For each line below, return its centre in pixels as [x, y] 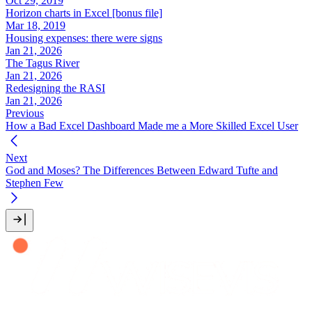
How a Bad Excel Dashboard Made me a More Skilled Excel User [152, 125]
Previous [25, 113]
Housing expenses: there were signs [84, 38]
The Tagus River [42, 63]
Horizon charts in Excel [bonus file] [84, 13]
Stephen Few [34, 182]
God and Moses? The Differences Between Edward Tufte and [142, 170]
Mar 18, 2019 [36, 25]
